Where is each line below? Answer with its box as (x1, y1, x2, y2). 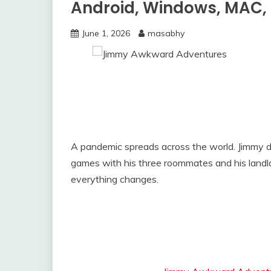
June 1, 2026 (82, 28, 130, 39)
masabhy (148, 28, 184, 39)
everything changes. (71, 173, 158, 185)
